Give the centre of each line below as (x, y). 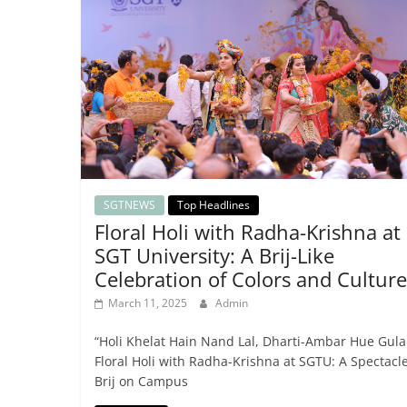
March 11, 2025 (147, 303)
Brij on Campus (144, 382)
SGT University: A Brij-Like (214, 256)
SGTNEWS (129, 205)
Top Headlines (213, 205)
